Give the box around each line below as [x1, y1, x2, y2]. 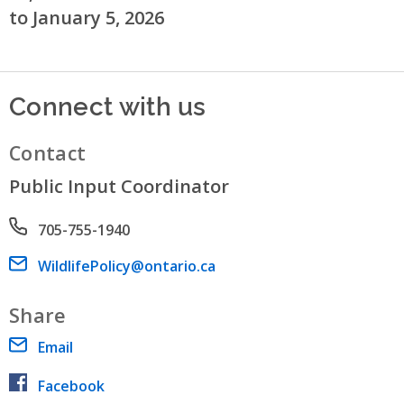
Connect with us [9, 86, 207, 122]
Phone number [9, 217, 113, 238]
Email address [9, 255, 104, 276]
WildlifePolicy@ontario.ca [38, 255, 216, 276]
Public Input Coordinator [9, 173, 229, 198]
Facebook [38, 375, 105, 396]
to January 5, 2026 [9, 5, 164, 30]
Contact [9, 139, 87, 166]
